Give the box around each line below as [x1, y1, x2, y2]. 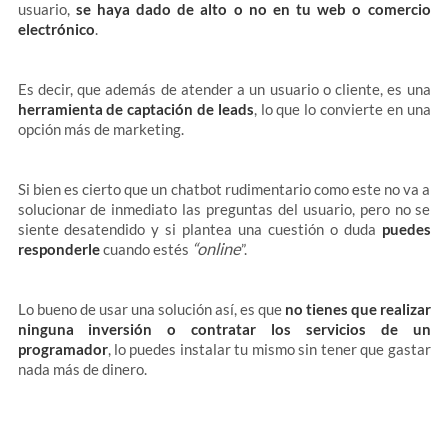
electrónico [17, 20, 95, 38]
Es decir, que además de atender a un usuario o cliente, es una [17, 80, 431, 98]
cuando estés [99, 240, 192, 258]
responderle [17, 240, 100, 258]
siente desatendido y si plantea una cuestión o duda [17, 220, 382, 238]
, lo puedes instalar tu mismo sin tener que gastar [107, 340, 431, 358]
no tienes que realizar [284, 300, 431, 318]
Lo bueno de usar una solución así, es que [17, 300, 285, 318]
